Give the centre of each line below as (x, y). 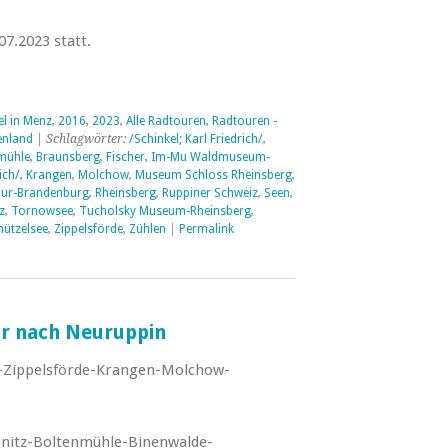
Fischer (125, 157)
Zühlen (147, 229)
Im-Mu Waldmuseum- (210, 157)
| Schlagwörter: (80, 139)
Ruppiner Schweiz (209, 193)
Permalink (206, 229)
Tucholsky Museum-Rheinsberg (164, 211)
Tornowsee (41, 211)
